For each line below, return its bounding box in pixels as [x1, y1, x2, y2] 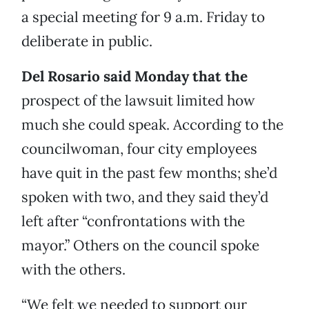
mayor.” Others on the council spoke [21, 236, 259, 255]
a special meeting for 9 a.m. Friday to [21, 8, 265, 27]
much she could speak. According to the [21, 115, 283, 134]
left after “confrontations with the [21, 212, 245, 231]
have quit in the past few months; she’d [21, 163, 277, 183]
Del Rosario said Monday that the [21, 67, 248, 86]
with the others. [21, 260, 126, 279]
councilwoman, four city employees [21, 139, 257, 159]
